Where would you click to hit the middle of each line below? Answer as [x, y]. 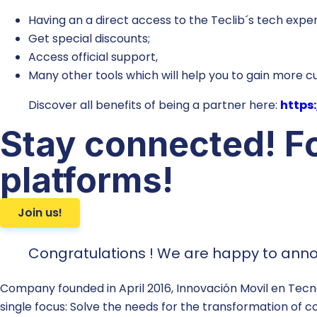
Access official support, [93, 57]
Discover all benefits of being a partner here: [154, 105]
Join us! [40, 212]
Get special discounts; [89, 38]
